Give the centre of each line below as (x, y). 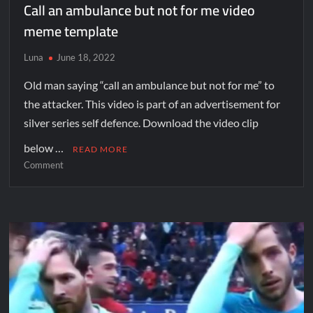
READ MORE (101, 149)
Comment (44, 165)
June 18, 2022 (86, 57)
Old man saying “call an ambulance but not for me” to (150, 85)
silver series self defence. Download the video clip (141, 122)
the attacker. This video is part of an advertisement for (152, 103)
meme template (71, 31)
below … (45, 147)
